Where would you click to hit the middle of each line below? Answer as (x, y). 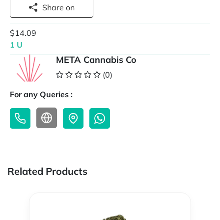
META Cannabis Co (96, 60)
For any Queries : (41, 95)
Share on (70, 7)
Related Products (47, 171)
